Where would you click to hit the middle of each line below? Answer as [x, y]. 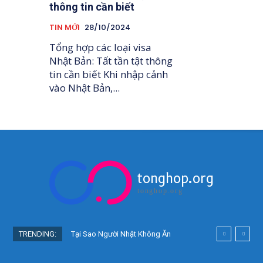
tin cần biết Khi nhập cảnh [77, 75]
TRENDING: [38, 234]
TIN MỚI [65, 28]
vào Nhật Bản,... [85, 88]
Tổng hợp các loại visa [101, 48]
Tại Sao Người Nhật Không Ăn [121, 234]
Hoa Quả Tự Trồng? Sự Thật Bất [124, 249]
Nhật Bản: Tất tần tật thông [111, 61]
